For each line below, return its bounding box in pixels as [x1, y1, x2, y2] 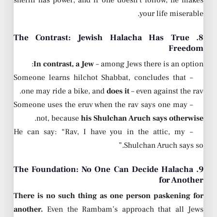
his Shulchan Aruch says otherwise [81, 113, 203, 124]
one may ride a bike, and [21, 86, 107, 96]
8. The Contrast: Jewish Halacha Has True [14, 32, 189, 44]
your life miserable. [139, 9, 203, 19]
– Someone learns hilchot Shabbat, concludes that [14, 73, 186, 83]
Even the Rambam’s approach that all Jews [43, 204, 203, 215]
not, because [36, 113, 81, 124]
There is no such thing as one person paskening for [14, 191, 203, 201]
